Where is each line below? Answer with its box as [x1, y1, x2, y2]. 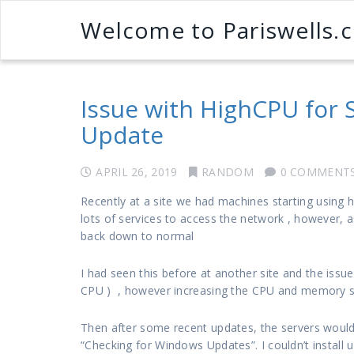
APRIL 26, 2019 [96, 164, 178, 179]
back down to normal [81, 228, 194, 243]
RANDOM [201, 164, 254, 179]
